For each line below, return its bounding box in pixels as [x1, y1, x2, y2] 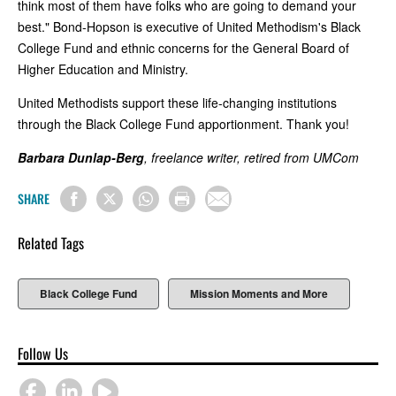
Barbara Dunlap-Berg [18, 148, 144, 166]
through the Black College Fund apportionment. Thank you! [18, 114, 349, 133]
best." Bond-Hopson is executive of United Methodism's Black [18, 17, 361, 35]
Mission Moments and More [190, 286, 328, 301]
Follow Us [18, 342, 68, 364]
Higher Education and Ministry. [18, 59, 188, 78]
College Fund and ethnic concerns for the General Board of [18, 38, 349, 57]
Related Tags [18, 232, 84, 254]
